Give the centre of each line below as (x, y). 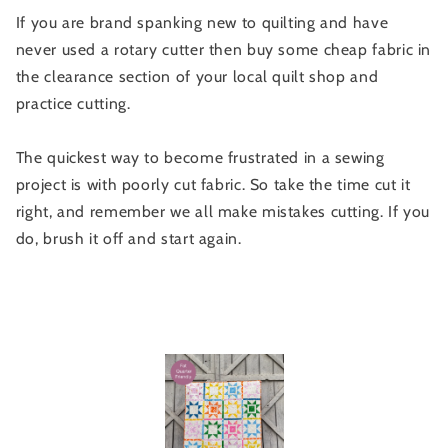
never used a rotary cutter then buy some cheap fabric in (223, 50)
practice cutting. (75, 104)
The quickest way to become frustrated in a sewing (200, 158)
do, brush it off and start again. (131, 239)
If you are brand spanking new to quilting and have (202, 23)
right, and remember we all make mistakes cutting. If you (223, 212)
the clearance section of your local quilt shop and (197, 77)
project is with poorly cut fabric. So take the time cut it (213, 185)
